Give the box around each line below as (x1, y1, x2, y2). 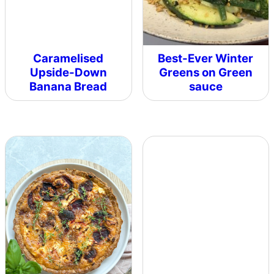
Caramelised (33, 51, 104, 66)
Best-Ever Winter (158, 51, 254, 66)
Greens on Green (158, 65, 253, 80)
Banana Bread (29, 80, 108, 94)
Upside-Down (29, 65, 107, 80)
